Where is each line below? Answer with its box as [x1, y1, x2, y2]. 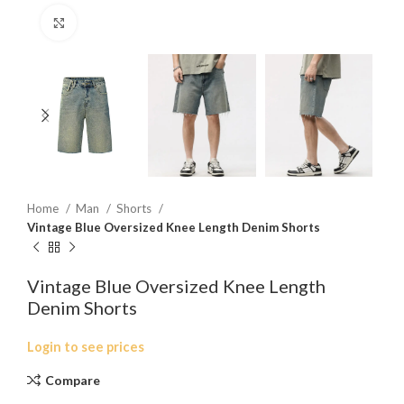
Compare [44, 372, 100, 388]
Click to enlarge [77, 15, 162, 29]
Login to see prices [27, 339, 144, 355]
